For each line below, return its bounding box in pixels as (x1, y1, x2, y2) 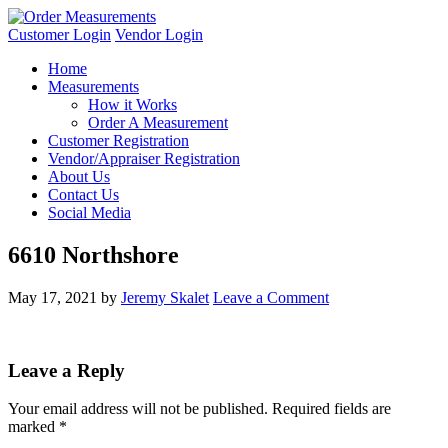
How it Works (88, 96, 177, 113)
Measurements (48, 78, 139, 95)
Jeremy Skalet (121, 288, 209, 306)
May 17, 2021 (8, 288, 97, 306)
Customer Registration (48, 132, 189, 149)
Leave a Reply (8, 359, 125, 381)
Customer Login (8, 26, 111, 43)
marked (8, 418, 59, 436)
